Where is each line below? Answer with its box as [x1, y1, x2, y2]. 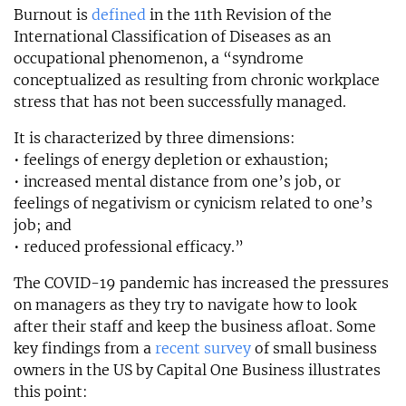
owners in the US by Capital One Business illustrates [14, 361, 381, 380]
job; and [14, 216, 72, 235]
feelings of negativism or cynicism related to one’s [14, 194, 372, 213]
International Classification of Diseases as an [14, 27, 331, 46]
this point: [14, 382, 88, 401]
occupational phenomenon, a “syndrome [14, 49, 304, 68]
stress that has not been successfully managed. [14, 92, 346, 111]
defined [92, 5, 146, 24]
